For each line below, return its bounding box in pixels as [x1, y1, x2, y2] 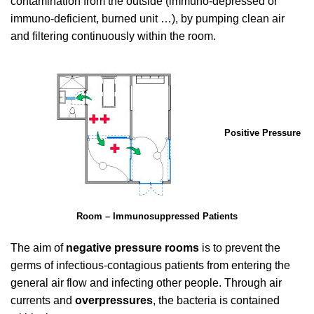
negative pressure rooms [66, 241, 199, 254]
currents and [11, 294, 75, 306]
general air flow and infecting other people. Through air [11, 276, 282, 289]
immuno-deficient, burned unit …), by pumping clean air [11, 13, 285, 25]
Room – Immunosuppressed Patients [76, 210, 238, 221]
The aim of [11, 241, 66, 254]
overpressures [75, 294, 153, 306]
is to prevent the [199, 241, 280, 254]
